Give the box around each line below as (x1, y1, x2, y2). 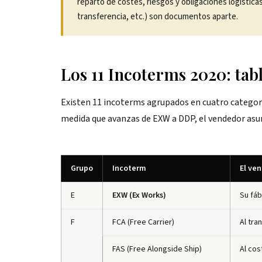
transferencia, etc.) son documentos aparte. (77, 11, 238, 23)
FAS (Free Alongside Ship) (112, 243, 202, 255)
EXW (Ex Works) (112, 189, 166, 201)
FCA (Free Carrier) (112, 216, 174, 228)
